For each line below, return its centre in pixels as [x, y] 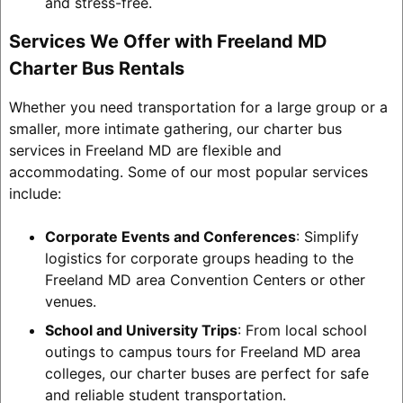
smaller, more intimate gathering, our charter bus [175, 128]
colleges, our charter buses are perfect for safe [206, 373]
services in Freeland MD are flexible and [145, 150]
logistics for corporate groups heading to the [199, 258]
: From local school [302, 330]
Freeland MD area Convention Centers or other [205, 279]
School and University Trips [141, 330]
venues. [70, 301]
